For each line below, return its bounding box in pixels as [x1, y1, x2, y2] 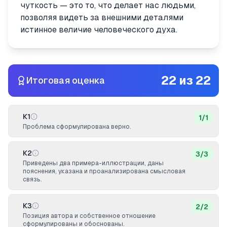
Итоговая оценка [26, 75, 105, 86]
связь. [23, 176, 42, 183]
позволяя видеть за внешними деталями [20, 13, 183, 22]
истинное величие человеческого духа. [20, 25, 177, 34]
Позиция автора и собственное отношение [23, 212, 156, 219]
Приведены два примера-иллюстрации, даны [23, 160, 164, 167]
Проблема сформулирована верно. [23, 123, 131, 130]
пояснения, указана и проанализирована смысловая [23, 168, 185, 175]
